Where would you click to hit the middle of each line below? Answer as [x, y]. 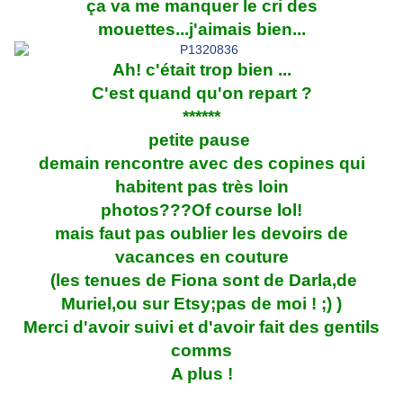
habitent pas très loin [201, 187]
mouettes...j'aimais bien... [201, 30]
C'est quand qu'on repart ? [201, 94]
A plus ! [201, 374]
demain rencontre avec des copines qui [201, 164]
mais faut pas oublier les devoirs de [201, 234]
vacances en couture [201, 257]
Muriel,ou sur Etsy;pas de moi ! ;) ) [201, 304]
